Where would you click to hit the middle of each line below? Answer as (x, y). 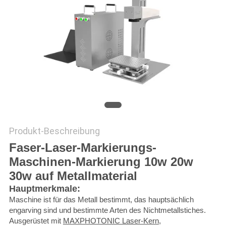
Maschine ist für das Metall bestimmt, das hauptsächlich (101, 200)
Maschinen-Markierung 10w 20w (101, 162)
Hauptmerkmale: (44, 189)
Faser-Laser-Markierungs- (82, 148)
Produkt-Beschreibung (54, 131)
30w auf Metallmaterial (73, 176)
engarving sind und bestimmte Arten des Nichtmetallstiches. (107, 210)
